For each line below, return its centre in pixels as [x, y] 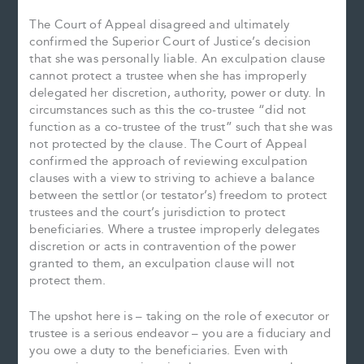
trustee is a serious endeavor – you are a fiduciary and [180, 334]
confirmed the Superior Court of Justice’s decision [170, 41]
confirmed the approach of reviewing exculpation [169, 161]
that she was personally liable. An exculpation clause [178, 58]
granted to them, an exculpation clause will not [162, 263]
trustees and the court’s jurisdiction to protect [157, 212]
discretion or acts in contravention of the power [162, 246]
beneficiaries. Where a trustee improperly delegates [175, 229]
